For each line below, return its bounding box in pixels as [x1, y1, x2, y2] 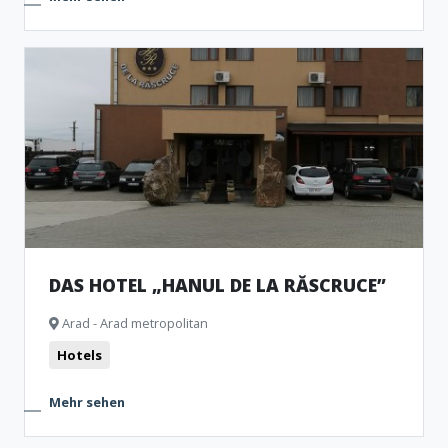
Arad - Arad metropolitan [59, 314, 208, 332]
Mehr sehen [49, 393, 125, 411]
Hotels [57, 346, 102, 364]
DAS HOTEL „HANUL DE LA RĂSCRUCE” [49, 273, 386, 297]
